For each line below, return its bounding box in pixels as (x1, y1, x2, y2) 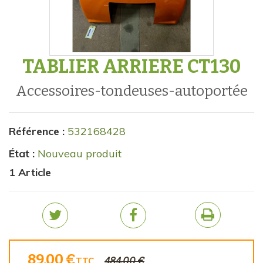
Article (18, 166, 51, 179)
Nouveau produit (38, 147, 122, 160)
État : (9, 147, 35, 160)
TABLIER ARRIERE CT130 (22, 55, 241, 77)
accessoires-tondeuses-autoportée (26, 83, 248, 99)
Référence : (9, 124, 65, 138)
